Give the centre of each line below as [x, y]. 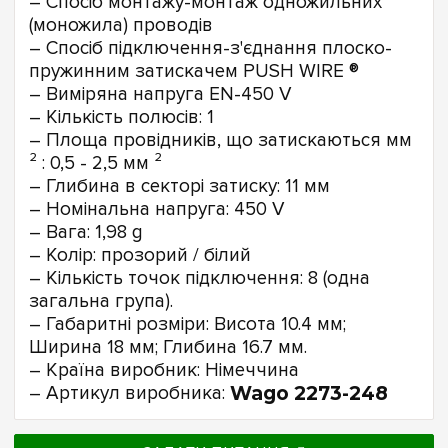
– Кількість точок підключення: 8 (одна [199, 278]
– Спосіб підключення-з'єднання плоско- [210, 48]
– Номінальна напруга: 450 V [157, 209]
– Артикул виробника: [129, 393]
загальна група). [101, 301]
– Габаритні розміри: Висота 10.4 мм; [187, 324]
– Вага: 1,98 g [86, 232]
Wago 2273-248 [309, 393]
